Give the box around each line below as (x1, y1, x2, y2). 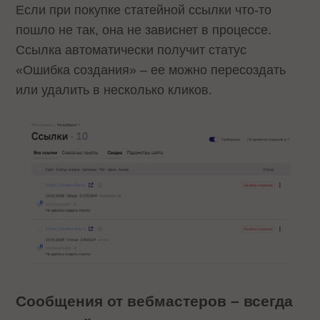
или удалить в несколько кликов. (16, 82, 213, 97)
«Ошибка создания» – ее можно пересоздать (16, 62, 286, 77)
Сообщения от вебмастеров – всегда (16, 293, 294, 310)
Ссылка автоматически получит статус (16, 42, 247, 57)
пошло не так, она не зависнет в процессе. (16, 22, 272, 37)
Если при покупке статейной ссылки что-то (16, 2, 272, 17)
